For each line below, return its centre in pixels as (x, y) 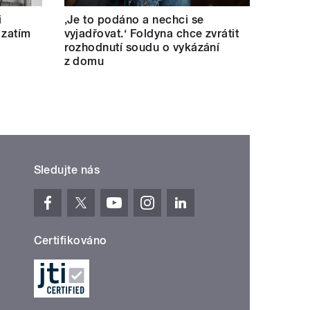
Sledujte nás (67, 170)
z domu (84, 61)
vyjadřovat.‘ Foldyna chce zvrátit (152, 33)
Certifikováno (70, 240)
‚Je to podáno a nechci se (134, 19)
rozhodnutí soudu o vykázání (142, 47)
